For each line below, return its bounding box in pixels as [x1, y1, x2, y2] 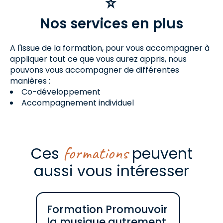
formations [63, 142, 128, 164]
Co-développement [21, 86, 101, 98]
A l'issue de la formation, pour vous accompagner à [10, 42, 210, 54]
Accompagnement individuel [21, 97, 134, 109]
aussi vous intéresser [34, 161, 189, 181]
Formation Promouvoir [46, 202, 168, 217]
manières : [10, 75, 50, 87]
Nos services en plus [40, 14, 183, 33]
